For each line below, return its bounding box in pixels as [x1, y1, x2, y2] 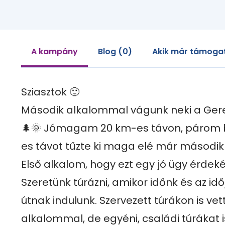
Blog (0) [98, 46, 132, 57]
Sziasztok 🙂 [21, 85, 82, 99]
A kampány [31, 46, 78, 57]
